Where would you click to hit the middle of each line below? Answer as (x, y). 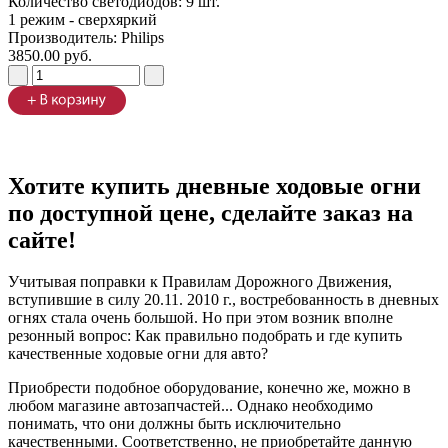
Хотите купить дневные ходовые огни (214, 185)
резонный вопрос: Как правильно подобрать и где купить (205, 336)
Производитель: (64, 37)
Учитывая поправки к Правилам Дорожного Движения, (200, 282)
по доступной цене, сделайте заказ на (210, 212)
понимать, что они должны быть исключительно (174, 424)
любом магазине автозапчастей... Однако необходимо (190, 406)
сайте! (42, 239)
